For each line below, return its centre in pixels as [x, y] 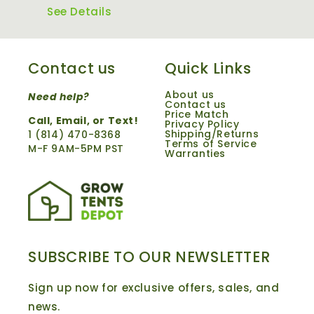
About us [190, 95]
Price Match [197, 115]
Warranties [195, 154]
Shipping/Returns [212, 134]
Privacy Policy [202, 124]
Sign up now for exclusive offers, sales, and [154, 287]
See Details [79, 12]
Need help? [59, 97]
